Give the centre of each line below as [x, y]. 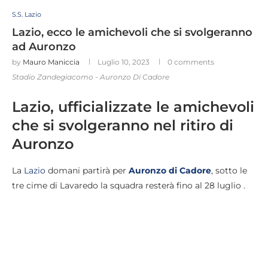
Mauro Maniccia [51, 62]
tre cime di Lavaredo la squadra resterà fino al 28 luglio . [129, 186]
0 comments [191, 62]
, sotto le [229, 171]
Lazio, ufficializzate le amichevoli [133, 107]
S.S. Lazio [27, 15]
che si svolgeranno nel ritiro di [123, 126]
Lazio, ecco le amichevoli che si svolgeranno [132, 33]
